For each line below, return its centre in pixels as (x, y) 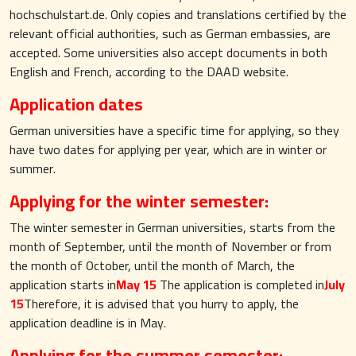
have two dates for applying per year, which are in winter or (168, 149)
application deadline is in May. (88, 323)
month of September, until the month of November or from (170, 246)
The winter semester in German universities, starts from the (172, 227)
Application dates (76, 104)
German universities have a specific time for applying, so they (174, 130)
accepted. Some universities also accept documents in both (168, 52)
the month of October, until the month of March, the (152, 265)
